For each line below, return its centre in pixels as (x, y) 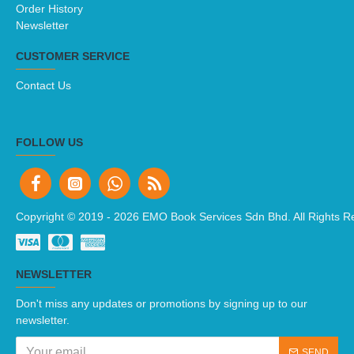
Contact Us (43, 85)
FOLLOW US (49, 142)
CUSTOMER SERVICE (73, 56)
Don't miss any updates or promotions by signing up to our (162, 303)
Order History (49, 9)
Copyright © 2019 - (65, 217)
